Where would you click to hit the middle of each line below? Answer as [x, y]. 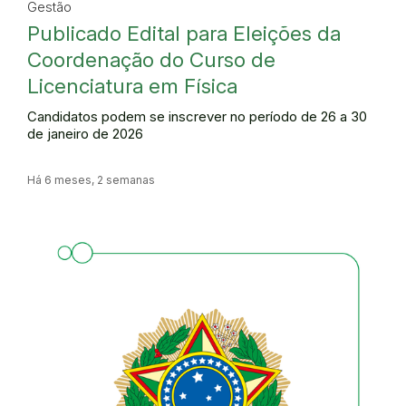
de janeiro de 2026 [85, 134]
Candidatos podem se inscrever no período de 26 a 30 [197, 116]
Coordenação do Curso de [151, 59]
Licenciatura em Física [132, 86]
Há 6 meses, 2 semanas [91, 179]
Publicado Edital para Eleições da [184, 33]
